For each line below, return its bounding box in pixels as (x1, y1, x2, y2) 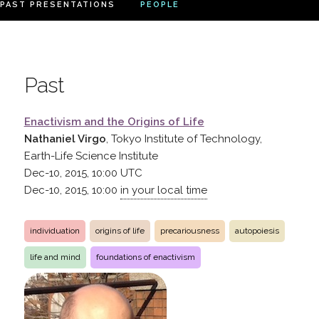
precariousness (159, 225, 219, 236)
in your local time (120, 183, 207, 197)
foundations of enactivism (95, 251, 195, 262)
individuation (29, 225, 80, 236)
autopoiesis (234, 225, 279, 236)
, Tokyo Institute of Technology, (105, 132, 262, 145)
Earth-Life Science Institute (23, 149, 158, 162)
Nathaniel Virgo (23, 132, 106, 145)
